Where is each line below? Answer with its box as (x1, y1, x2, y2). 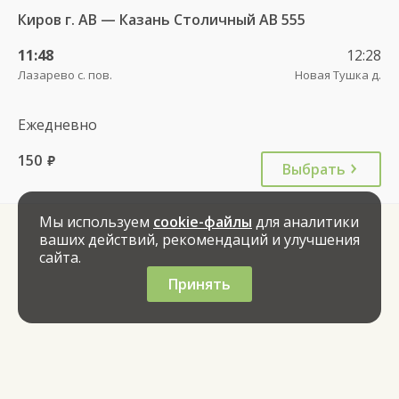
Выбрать (282, 159, 346, 179)
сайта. (39, 248, 81, 267)
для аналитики (252, 212, 359, 232)
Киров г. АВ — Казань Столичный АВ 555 (18, 9, 305, 29)
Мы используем (39, 212, 153, 232)
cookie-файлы (153, 212, 252, 232)
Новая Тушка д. (295, 66, 381, 83)
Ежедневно (18, 114, 97, 134)
